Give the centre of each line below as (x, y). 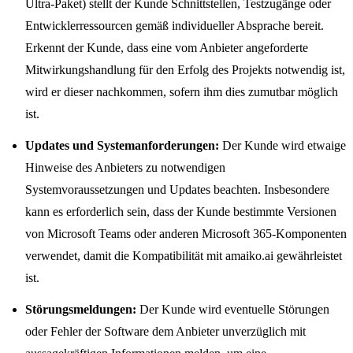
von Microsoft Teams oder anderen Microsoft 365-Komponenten (186, 234)
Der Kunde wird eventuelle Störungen (233, 309)
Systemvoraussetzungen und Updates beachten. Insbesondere (177, 190)
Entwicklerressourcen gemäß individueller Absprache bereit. (175, 26)
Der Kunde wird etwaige (282, 145)
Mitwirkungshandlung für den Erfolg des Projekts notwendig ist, (185, 70)
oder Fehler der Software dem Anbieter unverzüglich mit (165, 331)
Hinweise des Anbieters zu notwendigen (125, 167)
